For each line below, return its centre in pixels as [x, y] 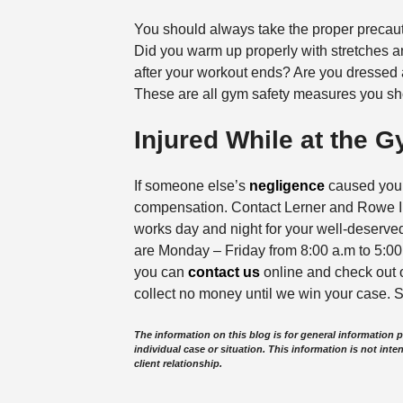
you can [161, 273]
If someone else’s [191, 186]
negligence [287, 186]
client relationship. [178, 364]
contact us [224, 273]
